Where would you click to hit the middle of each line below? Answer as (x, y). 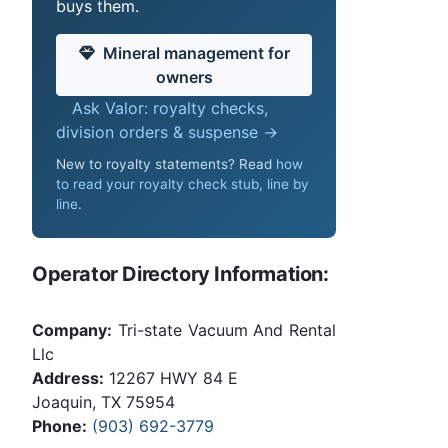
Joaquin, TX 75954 (103, 401)
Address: (68, 377)
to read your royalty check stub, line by (182, 183)
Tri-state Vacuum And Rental (224, 329)
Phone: (59, 425)
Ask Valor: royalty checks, (170, 108)
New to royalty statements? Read (166, 163)
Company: (72, 329)
